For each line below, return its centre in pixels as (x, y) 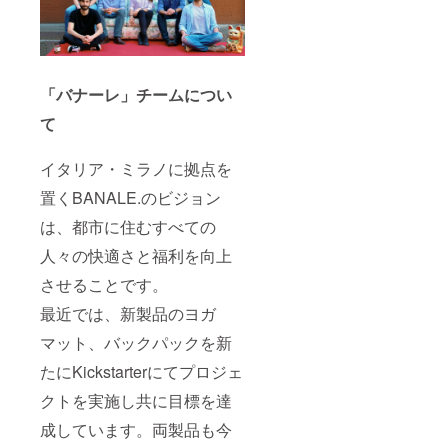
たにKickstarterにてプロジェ (141, 372)
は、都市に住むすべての (128, 227)
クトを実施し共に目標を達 (136, 401)
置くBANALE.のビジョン (130, 198)
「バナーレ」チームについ (136, 95)
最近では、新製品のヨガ (128, 314)
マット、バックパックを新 (136, 343)
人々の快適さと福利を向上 (136, 256)
